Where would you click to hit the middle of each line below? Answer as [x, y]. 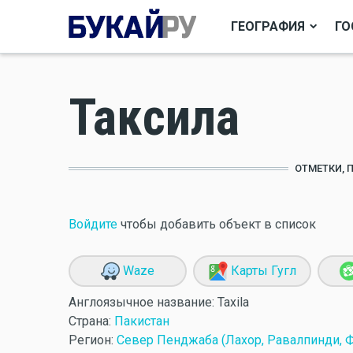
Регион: [93, 340]
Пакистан [142, 321]
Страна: [91, 321]
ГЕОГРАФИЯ [268, 26]
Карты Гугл [262, 271]
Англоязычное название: [143, 302]
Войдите [93, 224]
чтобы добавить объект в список [217, 224]
